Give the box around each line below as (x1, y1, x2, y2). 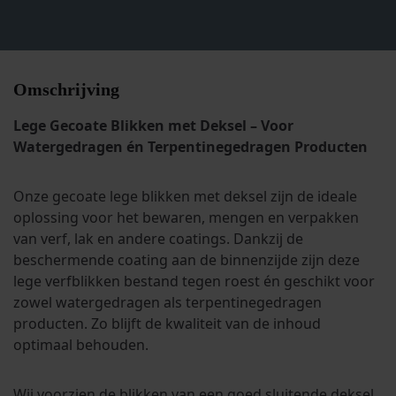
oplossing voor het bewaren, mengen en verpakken (13, 208, 359, 227)
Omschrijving (13, 80, 119, 99)
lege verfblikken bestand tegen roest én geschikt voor (13, 271, 375, 291)
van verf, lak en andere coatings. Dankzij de (13, 229, 303, 248)
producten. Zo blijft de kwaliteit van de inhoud (13, 314, 321, 333)
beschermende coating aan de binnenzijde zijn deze (13, 250, 360, 270)
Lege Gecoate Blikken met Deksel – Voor (13, 116, 293, 135)
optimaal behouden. (13, 335, 148, 354)
